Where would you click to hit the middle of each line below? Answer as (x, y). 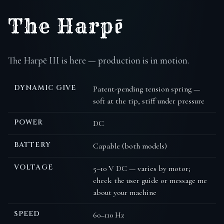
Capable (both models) (130, 146)
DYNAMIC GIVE (45, 88)
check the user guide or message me (150, 180)
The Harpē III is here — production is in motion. (98, 60)
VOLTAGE (33, 167)
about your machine (125, 192)
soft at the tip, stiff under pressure (149, 101)
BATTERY (32, 145)
